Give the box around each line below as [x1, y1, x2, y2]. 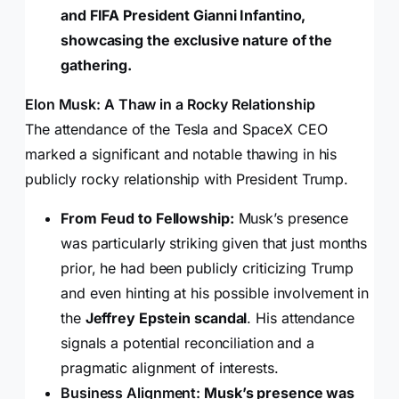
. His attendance [247, 309, 354, 328]
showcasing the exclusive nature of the [61, 31, 333, 50]
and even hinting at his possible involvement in [61, 284, 370, 303]
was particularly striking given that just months [61, 234, 368, 253]
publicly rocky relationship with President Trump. [25, 170, 349, 189]
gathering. [61, 56, 133, 75]
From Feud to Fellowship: [61, 209, 234, 228]
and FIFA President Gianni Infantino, [61, 6, 306, 25]
